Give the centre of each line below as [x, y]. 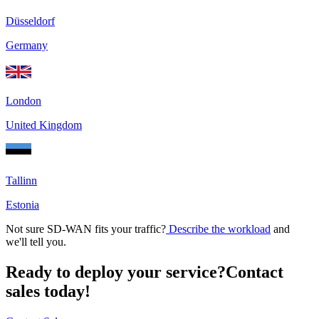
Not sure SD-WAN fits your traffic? [86, 229]
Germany [27, 46]
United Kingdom [44, 125]
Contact [255, 272]
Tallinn [21, 181]
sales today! [48, 292]
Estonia [22, 205]
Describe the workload [218, 229]
